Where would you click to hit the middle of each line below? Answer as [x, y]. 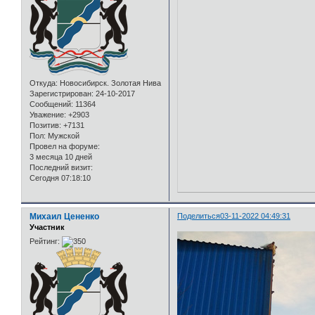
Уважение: [48, 115]
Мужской [63, 136]
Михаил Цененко [64, 217]
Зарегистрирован [60, 94]
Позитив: [45, 126]
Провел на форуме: [65, 147]
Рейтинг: [45, 241]
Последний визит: [61, 168]
